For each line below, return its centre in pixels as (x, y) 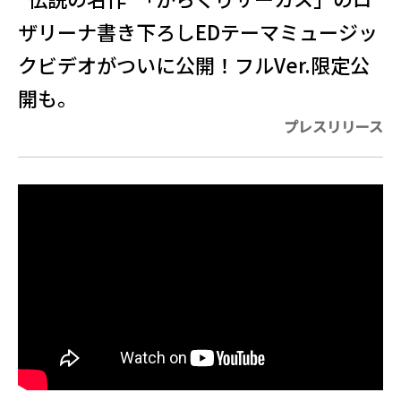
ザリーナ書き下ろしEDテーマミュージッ (198, 31)
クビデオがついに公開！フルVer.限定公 (194, 64)
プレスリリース (333, 126)
